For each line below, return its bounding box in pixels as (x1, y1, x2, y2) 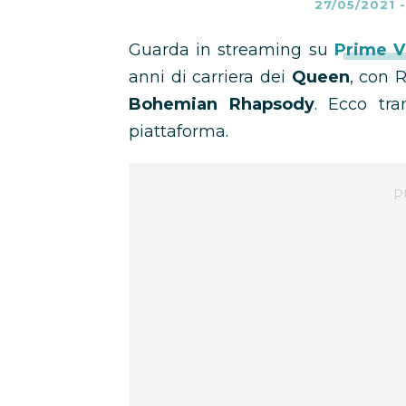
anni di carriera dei (129, 67, 292, 87)
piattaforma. (129, 121, 228, 141)
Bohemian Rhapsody (129, 94, 314, 114)
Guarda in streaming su (129, 40, 328, 60)
